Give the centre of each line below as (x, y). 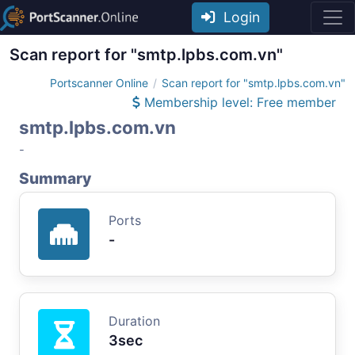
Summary (55, 178)
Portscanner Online (99, 82)
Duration (134, 321)
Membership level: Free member (238, 102)
